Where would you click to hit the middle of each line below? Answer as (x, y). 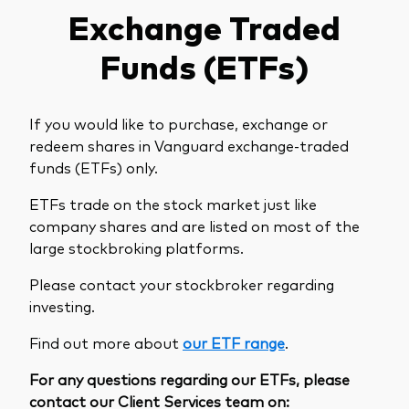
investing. (62, 305)
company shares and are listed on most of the (194, 225)
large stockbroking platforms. (136, 247)
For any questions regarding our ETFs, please (189, 378)
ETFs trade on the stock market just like (173, 203)
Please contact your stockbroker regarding (182, 283)
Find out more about (106, 342)
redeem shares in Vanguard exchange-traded (189, 145)
